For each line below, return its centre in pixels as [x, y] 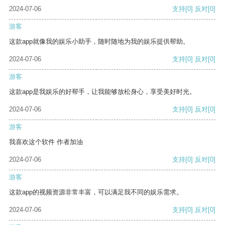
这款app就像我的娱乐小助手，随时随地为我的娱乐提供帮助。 [99, 42]
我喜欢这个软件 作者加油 [46, 142]
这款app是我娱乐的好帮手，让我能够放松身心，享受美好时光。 [102, 92]
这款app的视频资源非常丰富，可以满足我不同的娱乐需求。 [96, 192]
